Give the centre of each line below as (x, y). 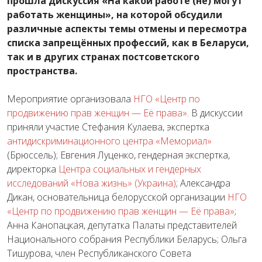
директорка (33, 169)
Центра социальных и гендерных (130, 169)
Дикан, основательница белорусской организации (117, 197)
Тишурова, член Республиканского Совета (99, 253)
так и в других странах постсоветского (103, 56)
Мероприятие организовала (69, 99)
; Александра (203, 183)
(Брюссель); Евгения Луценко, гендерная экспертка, (118, 155)
